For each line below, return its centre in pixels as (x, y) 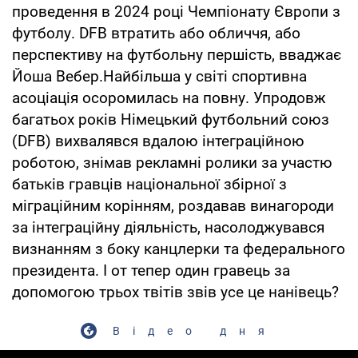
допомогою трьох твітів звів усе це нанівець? (175, 292)
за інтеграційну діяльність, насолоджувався (168, 227)
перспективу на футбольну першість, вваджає (177, 54)
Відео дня (195, 330)
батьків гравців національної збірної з (149, 184)
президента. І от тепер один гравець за (151, 270)
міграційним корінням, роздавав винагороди (173, 205)
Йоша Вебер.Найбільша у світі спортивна (159, 76)
